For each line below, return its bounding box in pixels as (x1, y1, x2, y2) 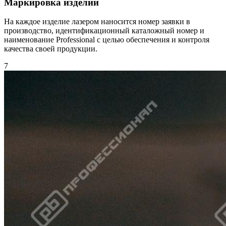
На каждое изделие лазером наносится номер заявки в (4, 17, 190, 26)
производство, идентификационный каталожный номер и (4, 26, 204, 35)
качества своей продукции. (4, 44, 97, 53)
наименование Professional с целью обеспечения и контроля (4, 35, 209, 44)
